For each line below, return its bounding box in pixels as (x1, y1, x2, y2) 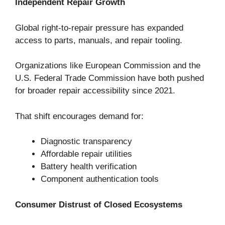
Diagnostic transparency (41, 137, 132, 147)
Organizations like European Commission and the (15, 61, 200, 71)
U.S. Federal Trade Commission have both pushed (15, 73, 204, 83)
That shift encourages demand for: (15, 111, 144, 121)
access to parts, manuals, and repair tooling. (15, 35, 182, 45)
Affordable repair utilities (41, 149, 132, 159)
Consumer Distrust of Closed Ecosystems (15, 199, 182, 209)
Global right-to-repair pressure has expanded (15, 23, 183, 33)
